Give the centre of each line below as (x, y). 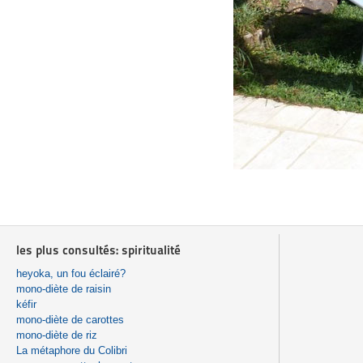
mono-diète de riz (57, 335)
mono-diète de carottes (70, 319)
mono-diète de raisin (64, 288)
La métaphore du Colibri (72, 350)
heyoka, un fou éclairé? (71, 273)
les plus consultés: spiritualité (98, 250)
